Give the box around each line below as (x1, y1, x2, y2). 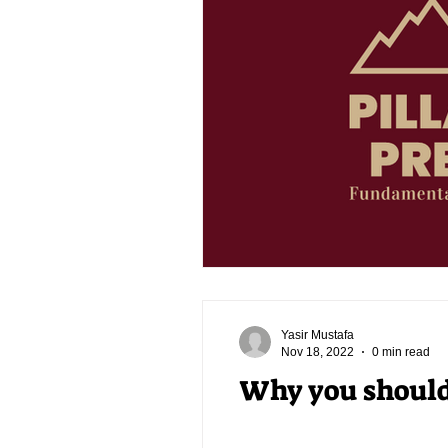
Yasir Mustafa (281, 328, 354, 342)
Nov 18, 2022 (281, 344, 354, 359)
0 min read (372, 344, 430, 359)
